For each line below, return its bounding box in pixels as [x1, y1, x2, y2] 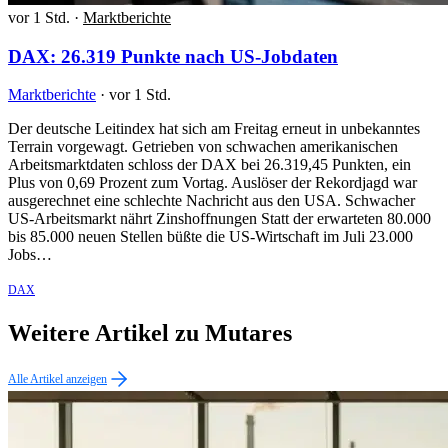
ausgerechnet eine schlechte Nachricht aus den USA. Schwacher [8, 192, 415, 210]
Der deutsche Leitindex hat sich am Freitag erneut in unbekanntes [8, 120, 420, 138]
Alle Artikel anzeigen [8, 372, 107, 387]
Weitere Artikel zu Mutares [8, 320, 292, 347]
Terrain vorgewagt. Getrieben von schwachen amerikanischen [8, 138, 398, 156]
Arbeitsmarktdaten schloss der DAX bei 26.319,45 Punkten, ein [8, 156, 411, 174]
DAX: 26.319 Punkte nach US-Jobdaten [8, 45, 338, 67]
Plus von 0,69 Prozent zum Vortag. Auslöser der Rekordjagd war [8, 174, 417, 192]
